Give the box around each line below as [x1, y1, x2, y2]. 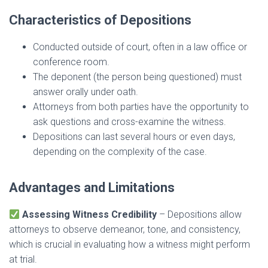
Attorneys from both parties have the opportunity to [33, 101, 249, 113]
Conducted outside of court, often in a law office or [33, 41, 247, 53]
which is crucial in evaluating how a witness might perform [9, 239, 250, 251]
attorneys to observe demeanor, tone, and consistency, [9, 224, 240, 236]
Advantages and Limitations [9, 180, 175, 196]
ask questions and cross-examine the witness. [33, 116, 226, 128]
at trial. [9, 254, 37, 266]
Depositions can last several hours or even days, [33, 131, 235, 143]
